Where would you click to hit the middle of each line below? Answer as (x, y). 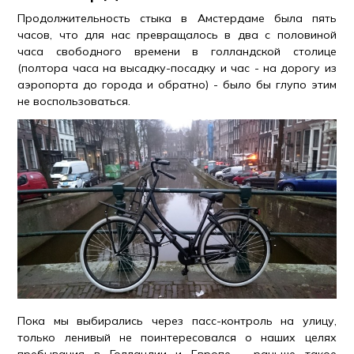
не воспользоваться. (74, 102)
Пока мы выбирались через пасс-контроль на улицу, (177, 320)
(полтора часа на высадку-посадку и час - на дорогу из (177, 68)
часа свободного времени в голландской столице (177, 52)
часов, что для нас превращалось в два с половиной (177, 35)
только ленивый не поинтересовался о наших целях (177, 337)
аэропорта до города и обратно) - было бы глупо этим (177, 85)
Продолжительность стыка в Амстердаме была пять (177, 19)
